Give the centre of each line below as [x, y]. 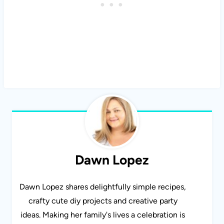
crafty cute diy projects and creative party [103, 201]
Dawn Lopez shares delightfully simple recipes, [103, 187]
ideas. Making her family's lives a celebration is [103, 215]
